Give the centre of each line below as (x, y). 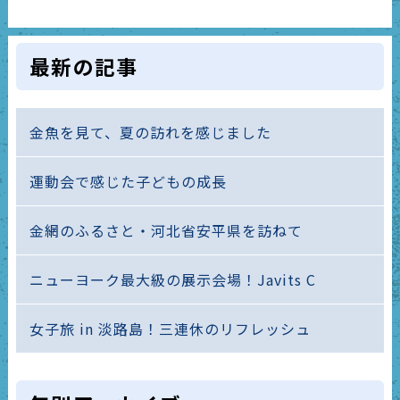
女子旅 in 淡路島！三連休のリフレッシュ (170, 329)
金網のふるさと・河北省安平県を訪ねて (166, 231)
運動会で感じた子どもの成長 (128, 182)
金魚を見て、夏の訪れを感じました (150, 133)
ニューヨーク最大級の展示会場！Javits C (172, 280)
